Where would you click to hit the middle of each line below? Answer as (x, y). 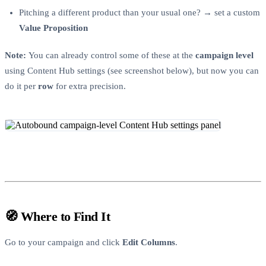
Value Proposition (53, 28)
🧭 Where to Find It (58, 216)
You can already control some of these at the (112, 56)
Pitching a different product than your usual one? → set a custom (140, 13)
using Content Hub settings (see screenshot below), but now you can (132, 71)
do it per (21, 86)
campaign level (224, 56)
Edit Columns (149, 243)
